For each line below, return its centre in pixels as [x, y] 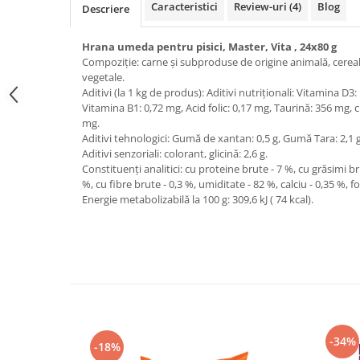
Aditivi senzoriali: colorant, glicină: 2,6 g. [175, 154]
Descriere [106, 9]
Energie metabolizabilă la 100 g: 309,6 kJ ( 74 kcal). [198, 200]
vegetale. [103, 78]
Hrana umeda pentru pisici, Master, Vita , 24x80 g [209, 47]
